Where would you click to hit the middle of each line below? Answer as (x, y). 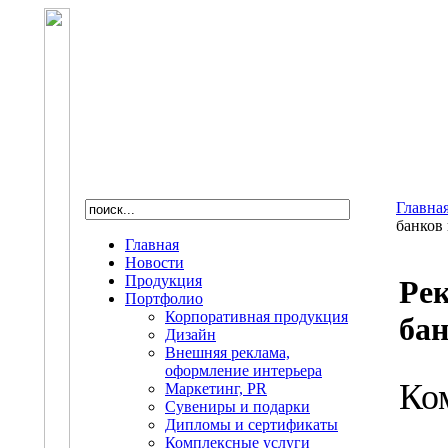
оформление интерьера (243, 370)
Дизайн (190, 334)
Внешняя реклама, (227, 352)
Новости (154, 262)
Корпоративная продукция (256, 316)
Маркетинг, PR (216, 388)
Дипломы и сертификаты (251, 424)
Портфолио (164, 298)
